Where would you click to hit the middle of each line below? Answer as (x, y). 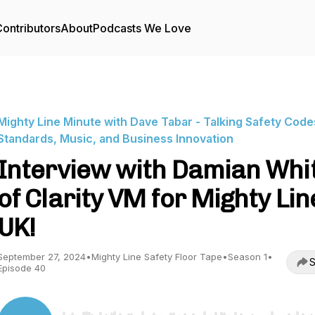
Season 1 (247, 257)
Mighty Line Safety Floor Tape (157, 257)
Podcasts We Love (142, 28)
